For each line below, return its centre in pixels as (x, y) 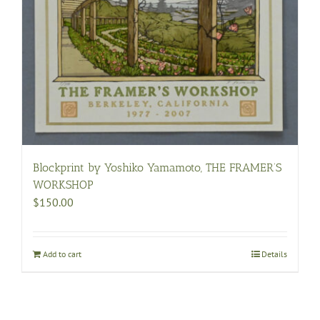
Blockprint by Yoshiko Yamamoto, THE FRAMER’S (157, 167)
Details (274, 254)
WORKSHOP (63, 184)
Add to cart (62, 254)
